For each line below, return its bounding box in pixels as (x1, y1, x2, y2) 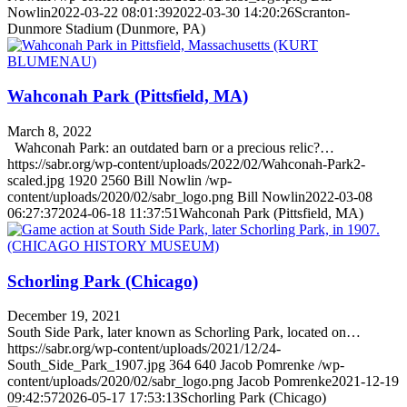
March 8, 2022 (7, 123, 92, 139)
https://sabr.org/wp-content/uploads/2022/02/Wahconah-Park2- (7, 155, 365, 172)
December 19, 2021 (7, 308, 121, 324)
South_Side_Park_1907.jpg (7, 357, 165, 373)
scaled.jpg (7, 172, 65, 188)
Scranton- (294, 4, 350, 20)
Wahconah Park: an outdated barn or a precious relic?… (7, 139, 334, 155)
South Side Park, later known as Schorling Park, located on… (7, 324, 361, 341)
